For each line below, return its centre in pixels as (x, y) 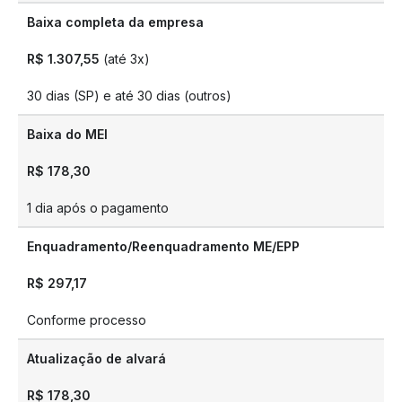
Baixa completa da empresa (115, 22)
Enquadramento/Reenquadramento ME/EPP (163, 246)
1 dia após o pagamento (98, 208)
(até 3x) (125, 59)
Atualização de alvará (96, 358)
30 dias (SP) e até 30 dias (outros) (129, 96)
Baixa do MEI (67, 134)
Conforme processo (87, 320)
